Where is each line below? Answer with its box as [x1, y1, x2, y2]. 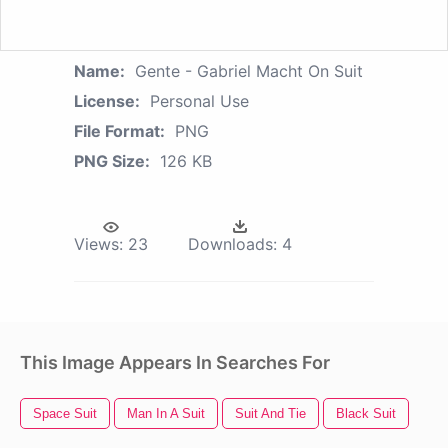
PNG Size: [74, 151, 150, 172]
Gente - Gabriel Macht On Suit [135, 61, 363, 82]
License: [74, 91, 140, 112]
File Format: [74, 121, 165, 142]
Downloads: [188, 234, 277, 255]
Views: [74, 234, 123, 255]
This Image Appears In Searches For [20, 352, 330, 374]
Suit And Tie [235, 406, 306, 422]
